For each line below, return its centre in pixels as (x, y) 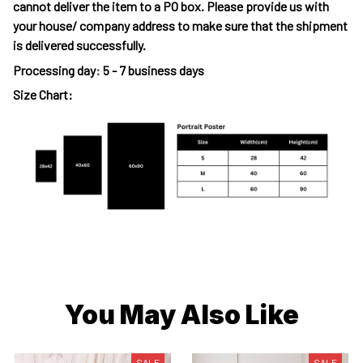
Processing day (54, 70)
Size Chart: (43, 95)
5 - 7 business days (154, 70)
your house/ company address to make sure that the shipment (180, 26)
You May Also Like (181, 314)
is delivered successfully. (81, 45)
